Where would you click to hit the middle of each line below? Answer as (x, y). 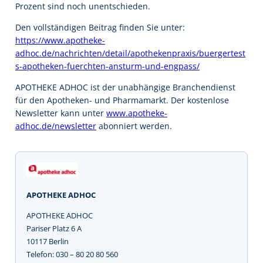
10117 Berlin (48, 241)
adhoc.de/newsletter (56, 126)
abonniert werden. (134, 126)
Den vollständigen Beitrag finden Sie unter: (100, 27)
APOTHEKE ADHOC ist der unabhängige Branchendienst (125, 87)
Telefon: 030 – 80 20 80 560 (72, 254)
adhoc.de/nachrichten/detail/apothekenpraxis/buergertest (130, 53)
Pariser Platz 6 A (54, 228)
